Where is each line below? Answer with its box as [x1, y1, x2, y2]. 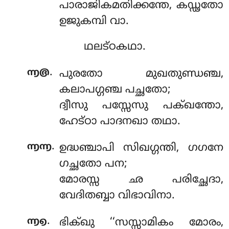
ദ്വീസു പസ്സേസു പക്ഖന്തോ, [59, 99, 223, 112]
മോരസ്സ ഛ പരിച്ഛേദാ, [59, 173, 223, 187]
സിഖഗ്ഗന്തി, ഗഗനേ [123, 142, 223, 155]
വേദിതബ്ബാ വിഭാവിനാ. [59, 189, 175, 203]
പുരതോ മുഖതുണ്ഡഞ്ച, [59, 67, 223, 81]
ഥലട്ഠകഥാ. [83, 40, 146, 54]
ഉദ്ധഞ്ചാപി [59, 142, 124, 155]
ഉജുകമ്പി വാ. [59, 15, 129, 29]
